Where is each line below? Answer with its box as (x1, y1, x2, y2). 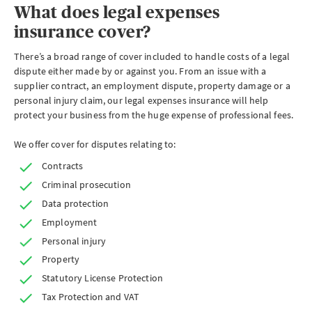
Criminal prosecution (42, 178, 131, 191)
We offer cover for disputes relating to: (14, 138, 176, 151)
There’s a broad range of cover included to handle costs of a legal (14, 50, 290, 63)
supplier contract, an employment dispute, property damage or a (14, 79, 290, 93)
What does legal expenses (14, 3, 220, 22)
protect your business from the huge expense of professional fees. (14, 109, 294, 122)
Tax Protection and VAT (42, 290, 140, 304)
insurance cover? (14, 22, 151, 42)
